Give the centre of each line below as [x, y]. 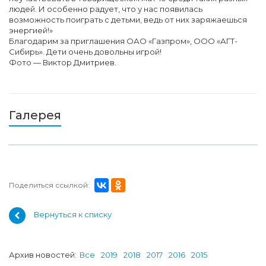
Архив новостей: [43, 254]
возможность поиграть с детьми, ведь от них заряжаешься [128, 19]
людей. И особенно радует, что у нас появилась [106, 9]
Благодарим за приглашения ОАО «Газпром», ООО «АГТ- [123, 41]
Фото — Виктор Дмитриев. [63, 62]
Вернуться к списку [73, 215]
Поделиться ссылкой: [49, 185]
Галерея [35, 115]
